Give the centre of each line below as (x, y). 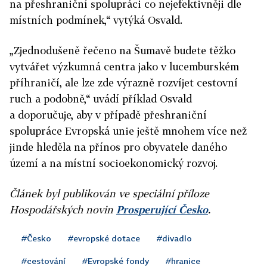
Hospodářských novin (63, 209)
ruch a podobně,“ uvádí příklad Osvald (101, 98)
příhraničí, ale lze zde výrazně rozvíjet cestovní (124, 82)
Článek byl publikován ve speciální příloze (109, 193)
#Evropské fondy (116, 260)
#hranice (183, 260)
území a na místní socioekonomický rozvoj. (114, 163)
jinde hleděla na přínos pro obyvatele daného (118, 147)
